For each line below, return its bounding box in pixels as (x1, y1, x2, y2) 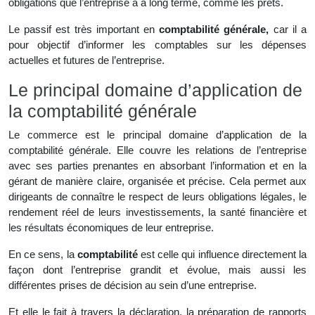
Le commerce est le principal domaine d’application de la (8, 129, 307, 141)
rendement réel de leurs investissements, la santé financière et (8, 206, 307, 218)
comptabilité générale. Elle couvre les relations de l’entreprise (8, 144, 307, 156)
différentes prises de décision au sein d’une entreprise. (8, 279, 257, 291)
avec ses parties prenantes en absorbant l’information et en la (8, 160, 307, 172)
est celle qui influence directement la (137, 248, 307, 260)
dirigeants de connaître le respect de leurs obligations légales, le (8, 191, 307, 202)
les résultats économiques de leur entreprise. (8, 221, 214, 233)
